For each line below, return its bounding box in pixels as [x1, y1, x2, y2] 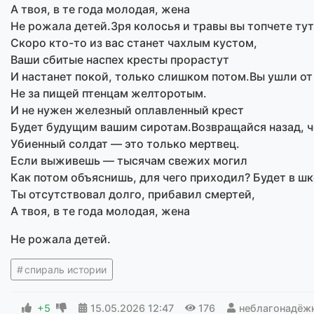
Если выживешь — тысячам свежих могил [11, 153, 247, 168]
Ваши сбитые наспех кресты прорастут [11, 52, 229, 67]
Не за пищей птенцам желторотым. [11, 86, 207, 100]
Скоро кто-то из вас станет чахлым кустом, [11, 35, 257, 50]
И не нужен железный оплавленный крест [11, 102, 244, 117]
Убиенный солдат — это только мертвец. [11, 136, 240, 151]
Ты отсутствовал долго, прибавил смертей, [11, 186, 255, 201]
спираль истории [24, 263, 107, 275]
